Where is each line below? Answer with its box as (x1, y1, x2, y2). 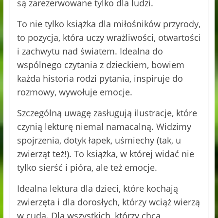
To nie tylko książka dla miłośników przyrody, (17, 18, 200, 30)
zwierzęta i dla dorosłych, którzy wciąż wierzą (17, 196, 200, 208)
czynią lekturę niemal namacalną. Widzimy (17, 121, 191, 133)
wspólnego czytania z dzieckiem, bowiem (17, 59, 184, 71)
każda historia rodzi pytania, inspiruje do (17, 73, 183, 85)
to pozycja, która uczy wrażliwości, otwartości (17, 32, 201, 44)
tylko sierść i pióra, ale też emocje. (17, 162, 157, 174)
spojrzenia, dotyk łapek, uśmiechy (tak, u (17, 134, 181, 146)
